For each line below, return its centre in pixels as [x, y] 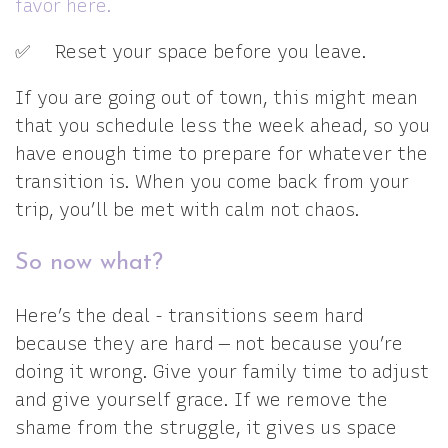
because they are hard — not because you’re [209, 344]
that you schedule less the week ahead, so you [222, 126]
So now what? [93, 263]
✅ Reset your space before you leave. [193, 52]
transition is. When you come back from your [212, 182]
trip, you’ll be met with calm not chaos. [190, 210]
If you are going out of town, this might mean [216, 98]
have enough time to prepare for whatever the [221, 154]
